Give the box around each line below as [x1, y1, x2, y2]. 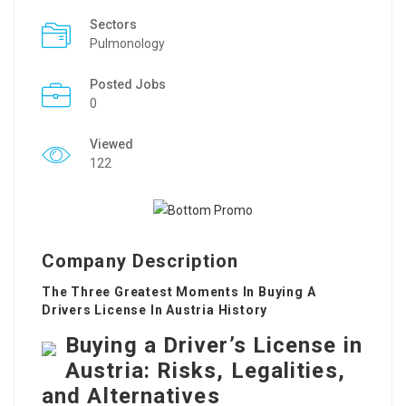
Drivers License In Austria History [42, 303, 268, 318]
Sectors [90, 17, 137, 32]
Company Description [42, 250, 238, 273]
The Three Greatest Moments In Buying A [42, 285, 316, 300]
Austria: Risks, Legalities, [65, 358, 345, 384]
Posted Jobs [90, 77, 166, 92]
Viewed [90, 137, 133, 151]
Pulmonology [90, 36, 165, 51]
